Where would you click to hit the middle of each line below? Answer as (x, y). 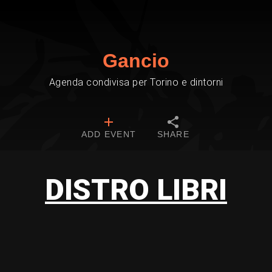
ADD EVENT (109, 134)
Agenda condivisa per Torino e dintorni (136, 82)
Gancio (136, 61)
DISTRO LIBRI (136, 190)
